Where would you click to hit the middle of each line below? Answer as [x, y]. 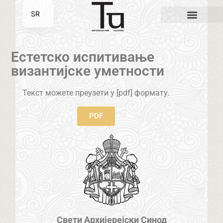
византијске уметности [88, 71]
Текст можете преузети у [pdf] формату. [96, 93]
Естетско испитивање [83, 57]
